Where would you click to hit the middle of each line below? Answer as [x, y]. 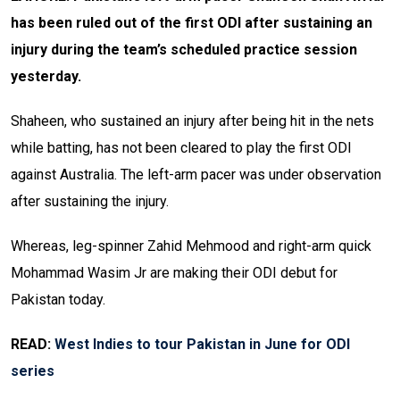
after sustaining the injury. [90, 202]
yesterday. [46, 77]
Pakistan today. [58, 300]
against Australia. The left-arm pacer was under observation [196, 175]
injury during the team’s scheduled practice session [184, 50]
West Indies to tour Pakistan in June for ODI [202, 345]
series [33, 371]
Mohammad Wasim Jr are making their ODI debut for [174, 273]
